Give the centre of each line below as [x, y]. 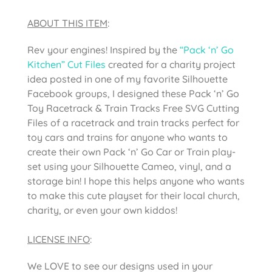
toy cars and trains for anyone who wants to [127, 137]
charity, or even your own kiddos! [102, 210]
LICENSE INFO [59, 239]
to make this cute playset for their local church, [134, 195]
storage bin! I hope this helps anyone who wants [136, 181]
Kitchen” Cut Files [66, 64]
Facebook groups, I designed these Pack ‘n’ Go [133, 93]
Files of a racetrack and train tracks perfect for [133, 122]
